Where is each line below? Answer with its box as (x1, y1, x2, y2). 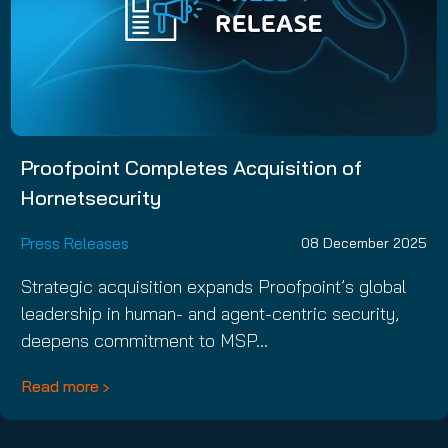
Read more (21, 375, 99, 396)
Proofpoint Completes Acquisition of (21, 154, 362, 180)
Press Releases (21, 233, 129, 253)
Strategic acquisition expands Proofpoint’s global (21, 274, 406, 298)
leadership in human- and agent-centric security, (21, 301, 399, 325)
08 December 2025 (301, 234, 427, 253)
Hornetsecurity (21, 184, 161, 210)
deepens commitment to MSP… (21, 328, 268, 352)
